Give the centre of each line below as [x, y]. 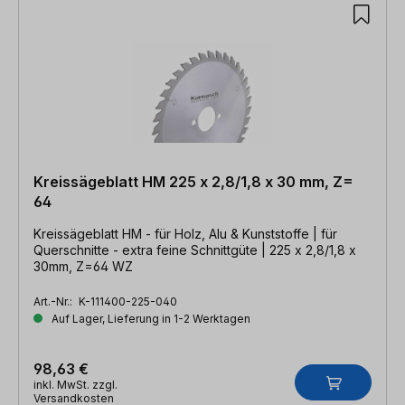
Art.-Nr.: [54, 301]
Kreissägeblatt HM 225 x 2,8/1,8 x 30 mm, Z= [193, 181]
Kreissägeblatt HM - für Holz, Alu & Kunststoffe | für [173, 233]
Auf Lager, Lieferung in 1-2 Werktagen [150, 318]
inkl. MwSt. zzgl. [75, 384]
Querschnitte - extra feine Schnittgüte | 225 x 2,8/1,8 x [195, 250]
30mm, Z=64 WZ [83, 266]
